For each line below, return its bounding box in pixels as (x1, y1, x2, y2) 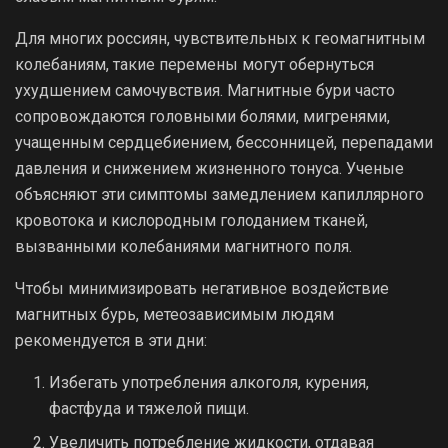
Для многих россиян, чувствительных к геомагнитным (15, 28, 425, 48)
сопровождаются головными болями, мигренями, (15, 106, 390, 126)
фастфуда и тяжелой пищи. (49, 398, 250, 418)
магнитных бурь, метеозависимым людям (15, 304, 334, 324)
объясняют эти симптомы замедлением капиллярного (15, 184, 424, 204)
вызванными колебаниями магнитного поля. (15, 236, 352, 256)
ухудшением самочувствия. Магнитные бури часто (15, 80, 395, 100)
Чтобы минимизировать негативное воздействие (15, 278, 389, 298)
